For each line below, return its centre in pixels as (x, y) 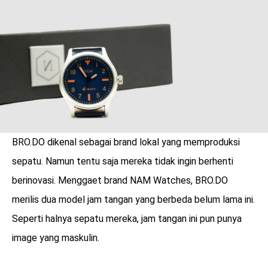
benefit (75, 227)
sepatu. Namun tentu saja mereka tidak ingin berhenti (123, 162)
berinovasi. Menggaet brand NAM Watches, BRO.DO (120, 181)
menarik (77, 239)
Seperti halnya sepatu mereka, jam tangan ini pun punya (127, 219)
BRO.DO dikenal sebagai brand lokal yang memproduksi (126, 142)
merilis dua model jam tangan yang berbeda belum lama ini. (133, 200)
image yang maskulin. (56, 238)
